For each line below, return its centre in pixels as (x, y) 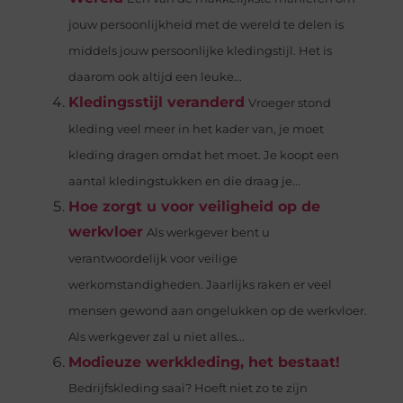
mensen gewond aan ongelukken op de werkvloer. (217, 311)
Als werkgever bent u (208, 233)
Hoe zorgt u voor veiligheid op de (194, 207)
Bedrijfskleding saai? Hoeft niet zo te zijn (188, 389)
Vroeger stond (289, 103)
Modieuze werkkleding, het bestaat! (204, 363)
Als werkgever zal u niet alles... (156, 337)
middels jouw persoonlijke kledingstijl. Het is (200, 51)
